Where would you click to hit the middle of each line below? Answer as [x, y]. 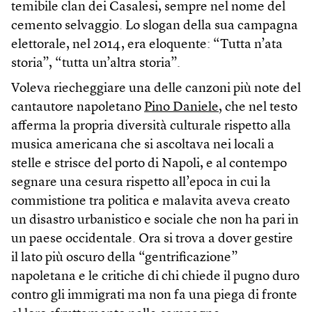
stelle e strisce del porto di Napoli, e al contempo [149, 164]
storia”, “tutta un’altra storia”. [96, 64]
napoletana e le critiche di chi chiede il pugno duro [155, 277]
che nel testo [260, 108]
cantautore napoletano [78, 108]
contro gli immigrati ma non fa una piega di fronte [154, 296]
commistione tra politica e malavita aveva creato [150, 202]
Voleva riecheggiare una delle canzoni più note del [156, 89]
